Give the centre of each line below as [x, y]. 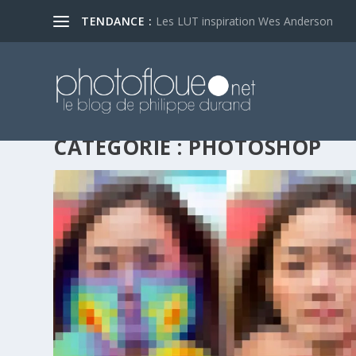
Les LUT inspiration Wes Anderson [245, 21]
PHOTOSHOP [255, 147]
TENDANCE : [117, 21]
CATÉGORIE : [121, 147]
